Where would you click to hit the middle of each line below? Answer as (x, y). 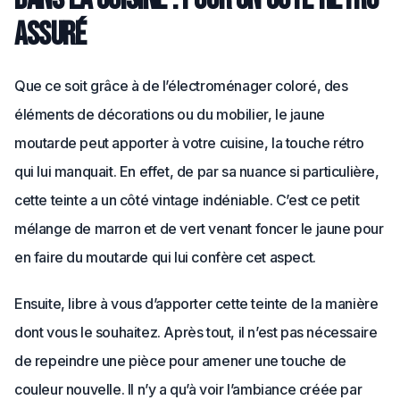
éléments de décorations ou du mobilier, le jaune (170, 115)
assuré (50, 36)
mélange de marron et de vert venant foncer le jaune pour (199, 229)
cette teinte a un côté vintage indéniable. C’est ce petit (187, 200)
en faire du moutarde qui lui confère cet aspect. (165, 258)
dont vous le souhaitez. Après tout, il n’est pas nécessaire (196, 333)
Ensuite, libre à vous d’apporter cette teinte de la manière (196, 304)
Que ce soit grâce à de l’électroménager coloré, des (181, 86)
